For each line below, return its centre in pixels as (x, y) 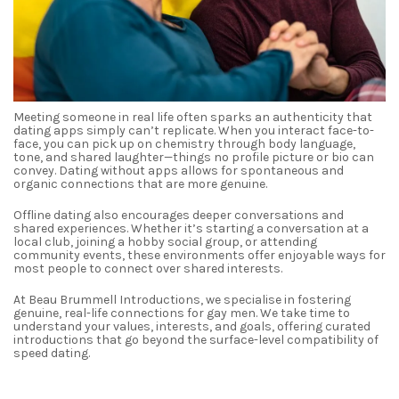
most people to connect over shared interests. (148, 268)
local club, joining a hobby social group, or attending (165, 241)
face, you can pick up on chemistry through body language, (184, 143)
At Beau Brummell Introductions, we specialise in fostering (182, 299)
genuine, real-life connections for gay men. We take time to (182, 313)
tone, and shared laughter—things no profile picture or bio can (194, 157)
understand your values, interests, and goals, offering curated (192, 326)
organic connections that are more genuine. (140, 183)
